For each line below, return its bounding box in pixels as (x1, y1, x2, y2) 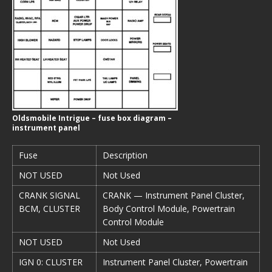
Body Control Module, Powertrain (103, 203, 235, 214)
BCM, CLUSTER (19, 203, 80, 214)
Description (103, 149, 148, 161)
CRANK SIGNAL (19, 189, 80, 201)
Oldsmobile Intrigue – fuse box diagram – (12, 113, 172, 123)
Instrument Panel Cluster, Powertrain (103, 256, 248, 268)
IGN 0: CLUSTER (19, 256, 83, 268)
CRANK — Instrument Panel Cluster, (103, 189, 245, 201)
